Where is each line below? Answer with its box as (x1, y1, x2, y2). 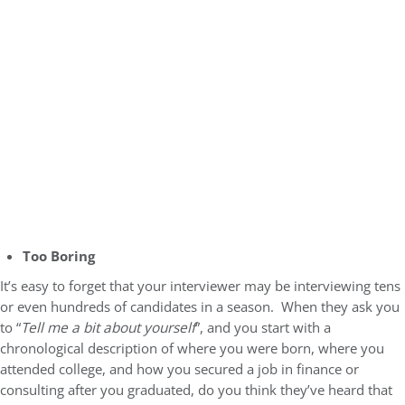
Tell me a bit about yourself (21, 318, 195, 338)
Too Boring (23, 247, 95, 267)
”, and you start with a (195, 318, 331, 338)
